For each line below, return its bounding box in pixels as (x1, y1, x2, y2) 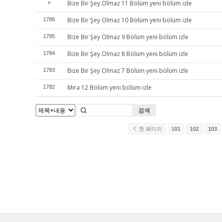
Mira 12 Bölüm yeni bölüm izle (67, 83, 152, 92)
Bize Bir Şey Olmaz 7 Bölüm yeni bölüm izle (67, 66, 188, 75)
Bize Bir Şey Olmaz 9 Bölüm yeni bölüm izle (67, 33, 188, 41)
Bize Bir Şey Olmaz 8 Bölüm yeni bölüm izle (67, 50, 188, 58)
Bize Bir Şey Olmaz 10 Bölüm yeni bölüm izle (67, 16, 192, 24)
